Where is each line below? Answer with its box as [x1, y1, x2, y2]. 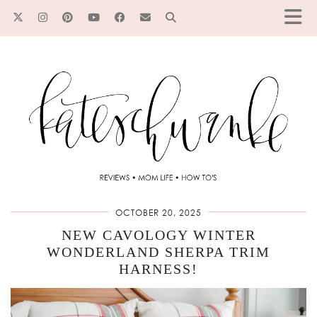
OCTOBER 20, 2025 [115, 207, 202, 218]
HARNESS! [119, 261, 198, 277]
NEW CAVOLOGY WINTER [61, 227, 256, 243]
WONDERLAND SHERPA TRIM [47, 244, 270, 260]
